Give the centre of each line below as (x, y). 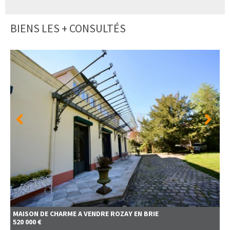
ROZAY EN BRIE (135, 214)
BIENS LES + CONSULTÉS (68, 28)
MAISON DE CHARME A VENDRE (61, 214)
